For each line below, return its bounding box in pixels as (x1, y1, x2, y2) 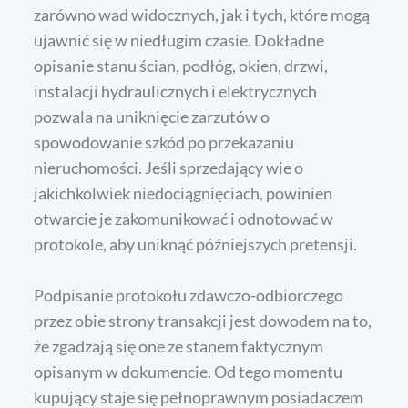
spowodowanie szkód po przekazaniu (34, 132, 295, 153)
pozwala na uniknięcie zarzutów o (34, 107, 270, 127)
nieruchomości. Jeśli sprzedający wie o (34, 158, 304, 178)
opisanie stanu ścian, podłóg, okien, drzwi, (34, 56, 329, 76)
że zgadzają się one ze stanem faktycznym (34, 336, 324, 357)
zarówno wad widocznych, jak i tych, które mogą (34, 5, 371, 25)
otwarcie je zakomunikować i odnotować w (34, 209, 334, 229)
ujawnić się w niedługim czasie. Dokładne (34, 30, 325, 51)
